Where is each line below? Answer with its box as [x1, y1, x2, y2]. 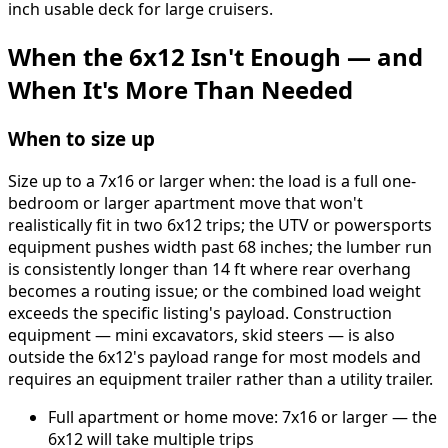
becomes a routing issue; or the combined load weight [8, 279, 421, 302]
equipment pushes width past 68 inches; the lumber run [8, 235, 432, 258]
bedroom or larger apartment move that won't [8, 191, 363, 214]
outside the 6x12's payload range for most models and [8, 345, 421, 368]
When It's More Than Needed [8, 73, 353, 106]
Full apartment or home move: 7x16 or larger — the [48, 405, 437, 428]
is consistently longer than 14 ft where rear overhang [8, 257, 411, 280]
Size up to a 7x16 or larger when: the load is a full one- [8, 169, 416, 192]
